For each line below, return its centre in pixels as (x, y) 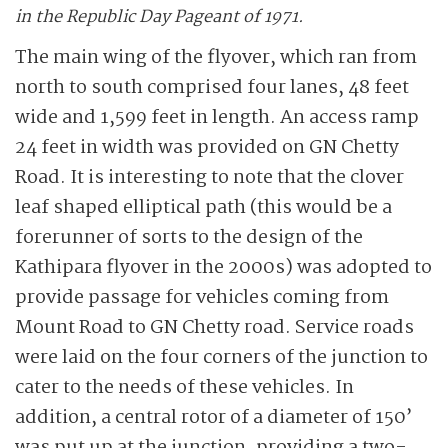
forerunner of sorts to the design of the (189, 238)
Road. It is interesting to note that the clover (209, 178)
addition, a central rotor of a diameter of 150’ (214, 418)
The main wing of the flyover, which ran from (216, 58)
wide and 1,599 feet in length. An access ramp (217, 118)
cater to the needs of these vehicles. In (184, 388)
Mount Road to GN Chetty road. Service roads (214, 328)
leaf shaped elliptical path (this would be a (203, 208)
